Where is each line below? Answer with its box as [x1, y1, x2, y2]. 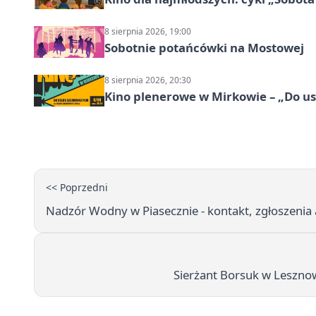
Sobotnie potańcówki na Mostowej [104, 39, 304, 56]
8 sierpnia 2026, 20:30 [104, 74, 191, 86]
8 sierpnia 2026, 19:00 [104, 25, 191, 37]
